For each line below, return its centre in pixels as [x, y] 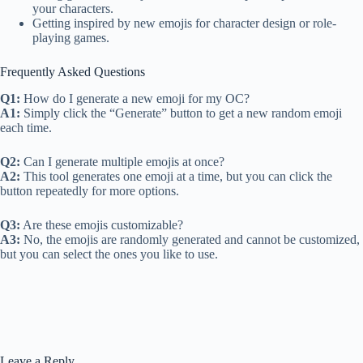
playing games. [71, 38]
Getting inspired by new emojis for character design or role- [184, 23]
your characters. [73, 9]
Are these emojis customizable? [102, 224]
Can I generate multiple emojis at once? [122, 161]
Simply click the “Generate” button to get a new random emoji [181, 113]
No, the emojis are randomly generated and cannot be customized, [190, 239]
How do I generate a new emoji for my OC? [135, 98]
